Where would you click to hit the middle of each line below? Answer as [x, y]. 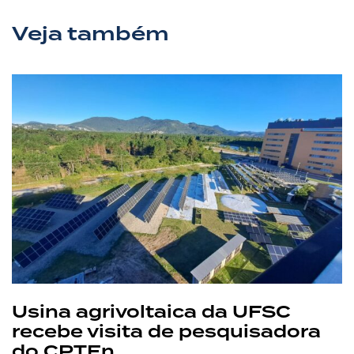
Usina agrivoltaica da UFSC [151, 312]
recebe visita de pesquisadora [166, 332]
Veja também [90, 34]
